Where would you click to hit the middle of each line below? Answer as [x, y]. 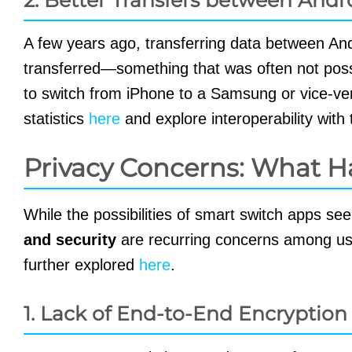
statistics [56, 119]
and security [70, 240]
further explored [81, 265]
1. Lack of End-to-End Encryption [185, 314]
